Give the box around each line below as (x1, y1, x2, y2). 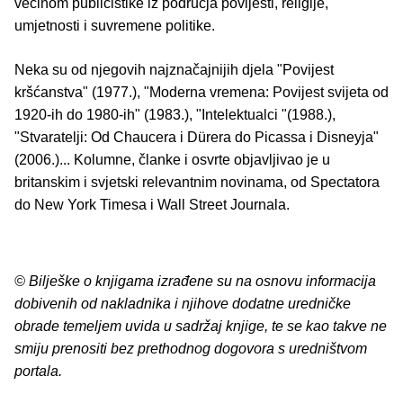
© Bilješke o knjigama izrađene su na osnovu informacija (14, 273, 376, 290)
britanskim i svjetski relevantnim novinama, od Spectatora (14, 175, 380, 191)
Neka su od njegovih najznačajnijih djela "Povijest (14, 62, 334, 78)
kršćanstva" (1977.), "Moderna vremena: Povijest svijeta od (14, 85, 389, 101)
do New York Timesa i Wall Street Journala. (14, 197, 290, 213)
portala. (14, 363, 62, 380)
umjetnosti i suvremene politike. (14, 18, 215, 34)
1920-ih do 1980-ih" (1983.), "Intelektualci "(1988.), (14, 107, 336, 123)
